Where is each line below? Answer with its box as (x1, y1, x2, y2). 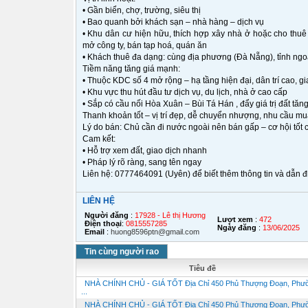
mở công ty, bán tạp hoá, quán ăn (82, 41, 207, 50)
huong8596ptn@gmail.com (110, 228, 199, 236)
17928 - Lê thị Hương (134, 211, 206, 219)
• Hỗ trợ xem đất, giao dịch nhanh (82, 146, 207, 155)
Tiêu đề (188, 264, 216, 272)
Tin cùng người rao (84, 247, 159, 256)
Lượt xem (217, 215, 253, 223)
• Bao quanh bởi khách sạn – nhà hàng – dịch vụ (82, 17, 264, 27)
